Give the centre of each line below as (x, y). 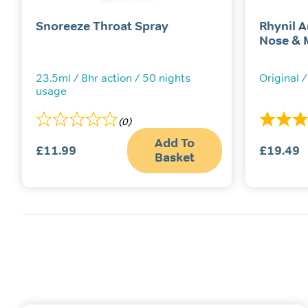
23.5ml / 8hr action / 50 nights (113, 78)
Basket (174, 158)
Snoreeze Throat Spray (102, 26)
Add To (174, 143)
